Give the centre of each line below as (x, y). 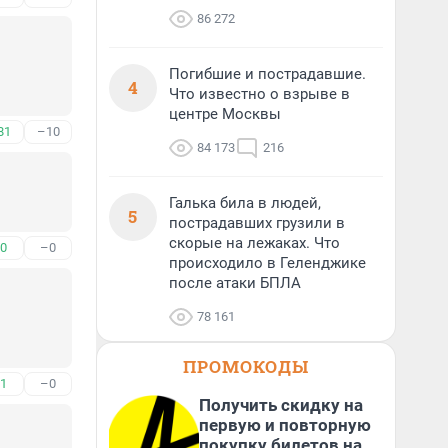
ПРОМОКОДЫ (246, 366)
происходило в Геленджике (267, 263)
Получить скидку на (281, 405)
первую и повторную (285, 425)
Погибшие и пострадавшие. (267, 74)
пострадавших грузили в (257, 223)
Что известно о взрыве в (259, 94)
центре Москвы (225, 114)
